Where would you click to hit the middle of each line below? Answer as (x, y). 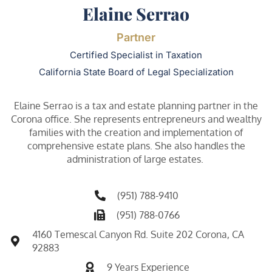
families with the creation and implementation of (136, 132)
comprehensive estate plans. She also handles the (136, 145)
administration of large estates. (136, 159)
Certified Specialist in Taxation (136, 55)
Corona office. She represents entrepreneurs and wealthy (136, 119)
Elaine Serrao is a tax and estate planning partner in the (136, 105)
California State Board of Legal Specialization (136, 72)
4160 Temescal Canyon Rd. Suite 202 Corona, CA (138, 234)
